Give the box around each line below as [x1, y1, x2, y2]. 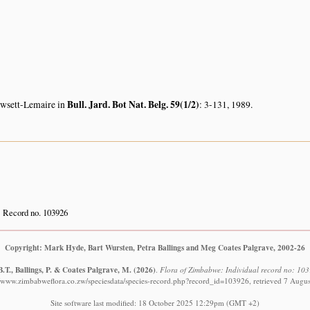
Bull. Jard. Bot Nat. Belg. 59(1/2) [67, 97, 199, 111]
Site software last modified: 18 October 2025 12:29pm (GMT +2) [51, 298, 259, 309]
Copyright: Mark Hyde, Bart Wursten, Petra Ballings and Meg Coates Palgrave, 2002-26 [5, 241, 305, 254]
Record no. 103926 [3, 206, 68, 219]
